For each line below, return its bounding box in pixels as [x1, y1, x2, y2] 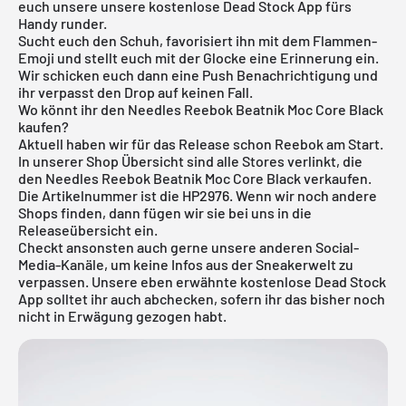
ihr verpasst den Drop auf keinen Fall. [18, 82, 253, 101]
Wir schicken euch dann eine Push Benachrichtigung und [18, 65, 378, 83]
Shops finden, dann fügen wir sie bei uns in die [18, 203, 312, 221]
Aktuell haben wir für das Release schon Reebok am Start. [18, 134, 383, 152]
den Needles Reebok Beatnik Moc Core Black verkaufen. [18, 169, 372, 187]
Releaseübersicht [18, 220, 131, 238]
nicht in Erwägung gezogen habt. [18, 306, 227, 324]
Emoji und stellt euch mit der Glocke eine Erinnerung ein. [18, 48, 379, 66]
